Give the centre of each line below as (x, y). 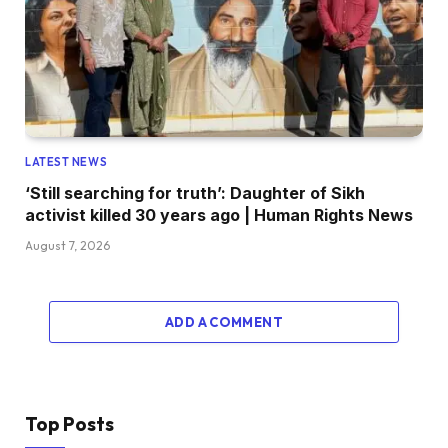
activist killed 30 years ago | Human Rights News (219, 214)
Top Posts (69, 423)
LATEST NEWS (66, 161)
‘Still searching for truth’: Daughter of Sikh (195, 192)
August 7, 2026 (67, 245)
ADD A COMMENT (224, 321)
